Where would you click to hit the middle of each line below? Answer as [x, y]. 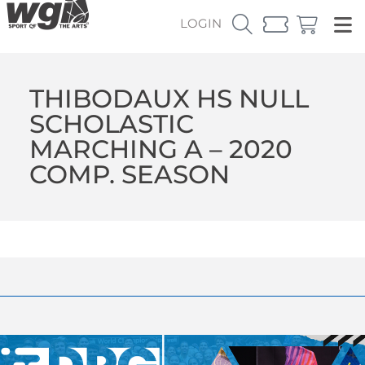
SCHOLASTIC [111, 123]
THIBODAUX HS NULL [169, 98]
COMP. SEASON [129, 174]
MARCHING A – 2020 [161, 149]
